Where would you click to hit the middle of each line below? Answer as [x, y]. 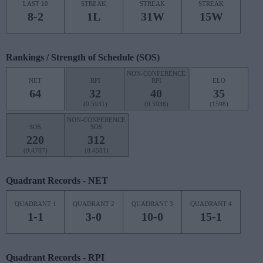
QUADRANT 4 [211, 204]
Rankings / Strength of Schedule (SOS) [83, 57]
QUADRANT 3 [152, 204]
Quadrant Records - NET [57, 181]
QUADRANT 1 [35, 204]
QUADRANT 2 [94, 204]
